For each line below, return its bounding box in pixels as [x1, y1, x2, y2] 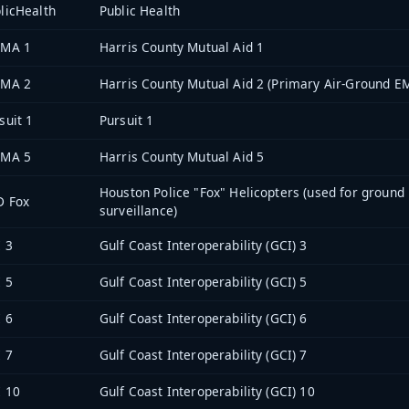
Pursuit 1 [100, 111, 154, 130]
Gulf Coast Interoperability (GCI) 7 [100, 346, 308, 364]
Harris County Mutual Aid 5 [100, 148, 265, 166]
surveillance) [100, 202, 178, 220]
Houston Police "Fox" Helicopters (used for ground [100, 184, 404, 202]
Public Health [100, 2, 181, 20]
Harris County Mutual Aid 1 [100, 38, 265, 57]
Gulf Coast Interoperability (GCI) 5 [100, 273, 308, 291]
